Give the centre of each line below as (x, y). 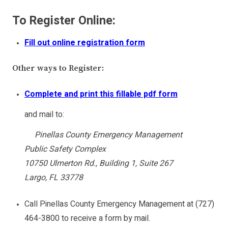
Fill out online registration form (85, 43)
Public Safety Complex (65, 149)
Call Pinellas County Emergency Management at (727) (119, 204)
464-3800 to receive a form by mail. (87, 219)
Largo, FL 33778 (54, 178)
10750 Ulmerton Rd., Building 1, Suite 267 (99, 164)
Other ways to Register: (58, 68)
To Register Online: (64, 21)
